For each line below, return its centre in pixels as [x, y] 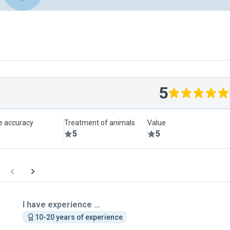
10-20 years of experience [79, 217]
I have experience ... [61, 205]
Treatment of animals [100, 123]
